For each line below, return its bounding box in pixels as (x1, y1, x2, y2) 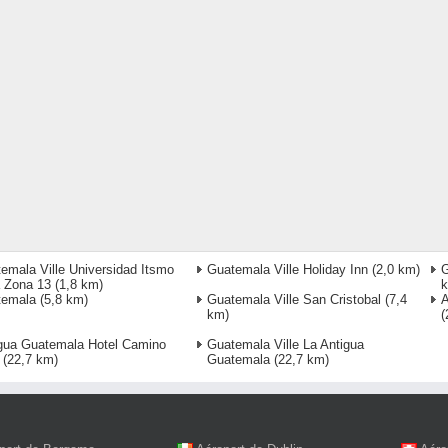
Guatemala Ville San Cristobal (207, 292, 381, 308)
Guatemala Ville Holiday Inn (207, 262, 368, 278)
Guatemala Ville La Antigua (207, 337, 364, 353)
